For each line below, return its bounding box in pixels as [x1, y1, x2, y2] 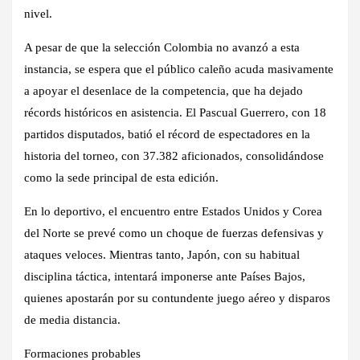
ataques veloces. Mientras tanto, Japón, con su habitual [24, 247, 300, 261]
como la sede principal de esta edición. [24, 170, 219, 184]
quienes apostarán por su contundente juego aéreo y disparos [24, 291, 330, 305]
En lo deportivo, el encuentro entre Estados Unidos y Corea [24, 204, 322, 218]
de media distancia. [24, 313, 121, 326]
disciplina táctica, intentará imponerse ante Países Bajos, [24, 269, 305, 283]
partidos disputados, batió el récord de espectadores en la [24, 127, 310, 141]
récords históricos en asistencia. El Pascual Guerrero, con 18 [24, 105, 326, 119]
